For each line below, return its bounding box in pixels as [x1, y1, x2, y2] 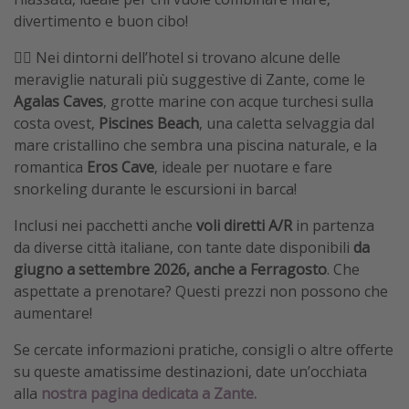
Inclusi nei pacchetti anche [14, 215, 196, 236]
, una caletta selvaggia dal [199, 112, 374, 133]
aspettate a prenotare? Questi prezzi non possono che [14, 280, 388, 301]
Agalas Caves [14, 90, 103, 111]
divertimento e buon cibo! [14, 10, 188, 31]
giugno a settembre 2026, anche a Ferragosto [14, 258, 327, 279]
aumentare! [14, 302, 92, 323]
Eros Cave [87, 156, 154, 177]
